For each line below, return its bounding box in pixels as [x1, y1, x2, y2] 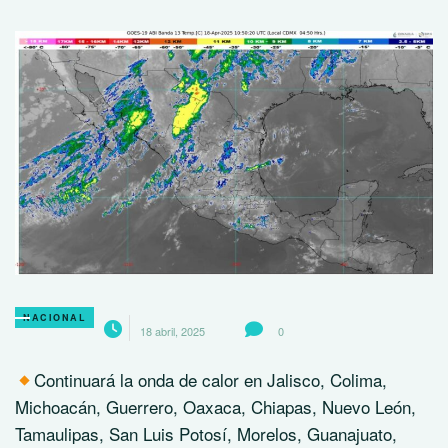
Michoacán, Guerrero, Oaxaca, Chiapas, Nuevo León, [15, 394, 416, 420]
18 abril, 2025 [140, 323, 205, 340]
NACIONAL [23, 311, 86, 325]
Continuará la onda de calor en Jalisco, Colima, [34, 367, 388, 393]
